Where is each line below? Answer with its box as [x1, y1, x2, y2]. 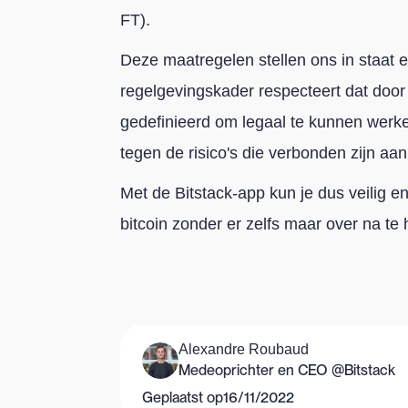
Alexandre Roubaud [178, 341, 309, 357]
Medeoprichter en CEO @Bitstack [178, 361, 395, 379]
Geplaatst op [142, 388, 223, 406]
